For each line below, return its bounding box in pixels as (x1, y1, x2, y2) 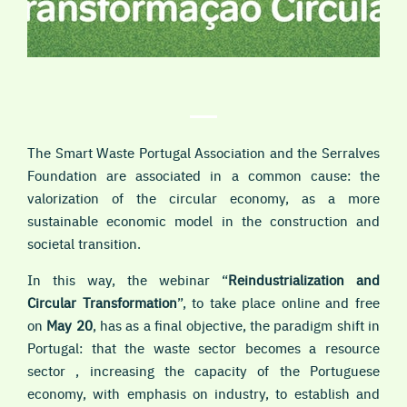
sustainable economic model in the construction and (27, 210, 380, 230)
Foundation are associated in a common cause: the (27, 164, 380, 184)
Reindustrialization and (228, 269, 380, 289)
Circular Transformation (27, 292, 177, 312)
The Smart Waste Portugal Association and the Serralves (27, 142, 380, 162)
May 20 (46, 314, 93, 334)
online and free (281, 292, 381, 312)
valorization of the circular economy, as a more (27, 187, 380, 207)
